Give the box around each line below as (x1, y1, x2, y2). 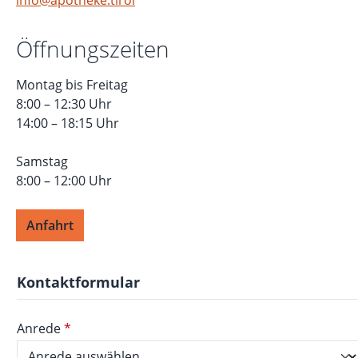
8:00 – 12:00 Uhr (16, 171, 112, 189)
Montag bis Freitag (16, 75, 128, 93)
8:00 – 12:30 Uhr (16, 94, 112, 113)
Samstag (16, 152, 68, 170)
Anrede (17, 319, 64, 337)
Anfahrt (26, 216, 74, 234)
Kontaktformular (17, 272, 140, 292)
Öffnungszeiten (16, 33, 169, 64)
